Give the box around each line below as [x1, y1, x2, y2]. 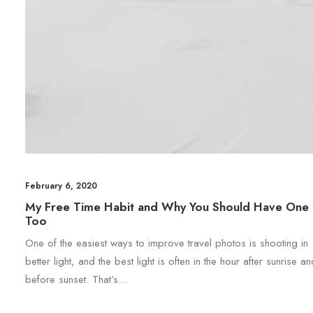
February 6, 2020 [25, 179, 97, 192]
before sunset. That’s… [25, 271, 128, 287]
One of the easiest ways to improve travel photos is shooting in [25, 235, 308, 251]
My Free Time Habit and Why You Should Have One [25, 198, 309, 215]
